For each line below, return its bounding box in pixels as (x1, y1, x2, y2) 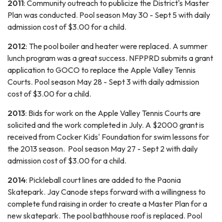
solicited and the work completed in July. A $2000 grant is (7, 119, 204, 130)
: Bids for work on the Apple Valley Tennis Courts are (25, 108, 201, 118)
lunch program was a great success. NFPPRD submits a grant (7, 53, 213, 63)
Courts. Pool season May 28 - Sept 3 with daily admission (7, 76, 199, 87)
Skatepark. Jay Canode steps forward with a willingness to (7, 186, 206, 197)
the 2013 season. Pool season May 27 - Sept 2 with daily (7, 143, 198, 154)
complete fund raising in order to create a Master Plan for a (7, 198, 207, 209)
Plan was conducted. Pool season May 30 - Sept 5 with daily (7, 9, 210, 20)
